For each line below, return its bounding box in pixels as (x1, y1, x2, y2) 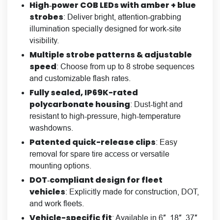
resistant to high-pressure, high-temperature (29, 111, 181, 120)
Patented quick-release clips (29, 136, 156, 148)
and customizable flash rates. (29, 74, 131, 82)
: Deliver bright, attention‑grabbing (63, 12, 181, 21)
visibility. (29, 36, 59, 45)
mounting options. (29, 161, 91, 170)
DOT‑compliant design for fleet (29, 174, 163, 186)
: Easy (156, 137, 177, 146)
